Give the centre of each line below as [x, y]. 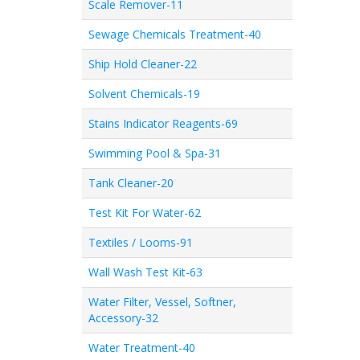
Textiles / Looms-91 [141, 242]
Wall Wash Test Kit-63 [145, 272]
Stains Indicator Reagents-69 [163, 123]
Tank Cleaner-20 [131, 183]
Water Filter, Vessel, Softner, [162, 302]
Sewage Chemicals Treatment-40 [175, 34]
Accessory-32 [123, 318]
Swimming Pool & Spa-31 [155, 153]
